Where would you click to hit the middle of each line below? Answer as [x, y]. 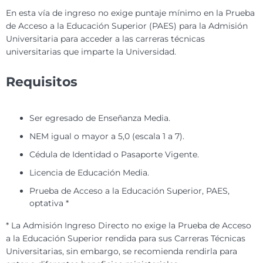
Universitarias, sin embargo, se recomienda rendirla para [122, 252]
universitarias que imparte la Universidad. [91, 52]
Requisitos [42, 82]
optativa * [49, 203]
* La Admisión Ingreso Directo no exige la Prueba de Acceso [129, 226]
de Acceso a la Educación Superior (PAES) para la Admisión [127, 26]
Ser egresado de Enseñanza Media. [100, 118]
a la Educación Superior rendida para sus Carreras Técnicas [126, 239]
